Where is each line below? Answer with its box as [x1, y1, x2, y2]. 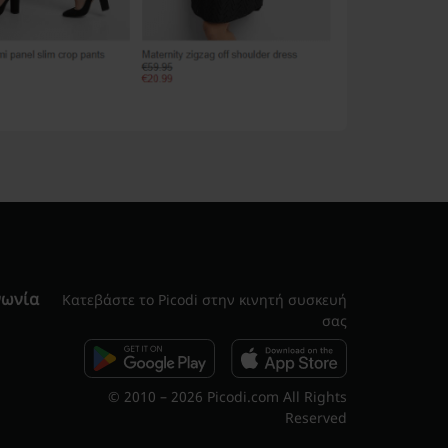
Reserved [285, 408, 348, 427]
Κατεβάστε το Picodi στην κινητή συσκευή [62, 290, 348, 309]
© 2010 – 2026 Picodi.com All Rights [108, 387, 348, 406]
